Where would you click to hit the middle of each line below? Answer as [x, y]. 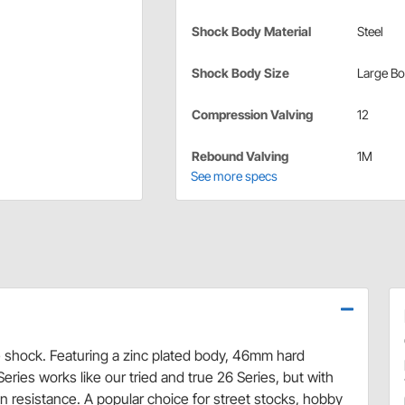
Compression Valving [252, 115]
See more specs [234, 176]
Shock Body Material [251, 32]
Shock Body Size [240, 73]
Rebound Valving [240, 156]
